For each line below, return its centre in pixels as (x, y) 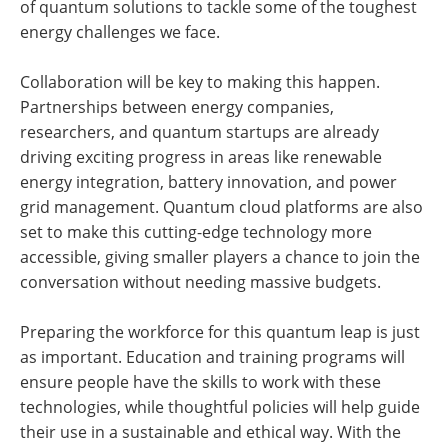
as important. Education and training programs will (212, 357)
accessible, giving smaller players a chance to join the (220, 257)
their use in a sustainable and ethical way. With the (210, 432)
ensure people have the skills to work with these (200, 382)
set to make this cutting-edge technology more (196, 232)
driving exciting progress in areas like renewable (201, 157)
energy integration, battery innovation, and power (208, 182)
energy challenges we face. (120, 32)
